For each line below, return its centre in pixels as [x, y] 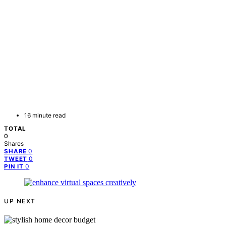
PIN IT [14, 167]
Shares [14, 144]
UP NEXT [20, 201]
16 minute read [45, 116]
